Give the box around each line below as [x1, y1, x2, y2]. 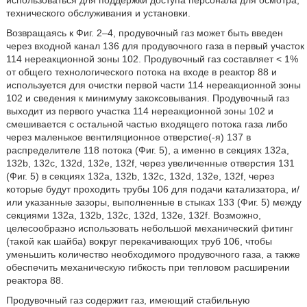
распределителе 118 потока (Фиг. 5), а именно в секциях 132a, [5, 145, 289, 156]
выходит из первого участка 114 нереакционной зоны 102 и [5, 106, 273, 116]
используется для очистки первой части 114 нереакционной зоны [5, 79, 301, 90]
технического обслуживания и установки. [5, 8, 191, 19]
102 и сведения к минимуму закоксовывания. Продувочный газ [5, 93, 289, 103]
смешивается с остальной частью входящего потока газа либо [5, 119, 288, 130]
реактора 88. [5, 275, 64, 286]
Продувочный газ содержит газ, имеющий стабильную [5, 295, 250, 306]
